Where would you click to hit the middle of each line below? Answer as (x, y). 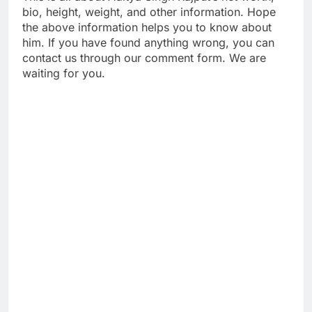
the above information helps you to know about (147, 28)
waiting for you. (64, 73)
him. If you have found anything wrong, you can (148, 43)
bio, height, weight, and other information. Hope (149, 12)
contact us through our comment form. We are (144, 58)
